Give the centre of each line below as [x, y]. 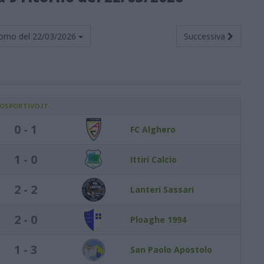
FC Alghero [153, 129]
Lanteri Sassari [162, 189]
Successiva [204, 36]
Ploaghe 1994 [158, 220]
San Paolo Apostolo [171, 250]
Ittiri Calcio [154, 159]
